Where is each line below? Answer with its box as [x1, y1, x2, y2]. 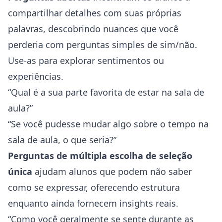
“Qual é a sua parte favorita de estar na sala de [8, 86, 204, 98]
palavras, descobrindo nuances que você [8, 23, 178, 35]
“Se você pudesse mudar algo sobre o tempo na [8, 118, 209, 130]
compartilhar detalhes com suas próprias [8, 7, 181, 19]
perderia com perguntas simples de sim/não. [8, 39, 197, 51]
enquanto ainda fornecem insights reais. [8, 197, 178, 209]
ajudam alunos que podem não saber [32, 166, 192, 177]
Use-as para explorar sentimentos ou [8, 55, 164, 66]
